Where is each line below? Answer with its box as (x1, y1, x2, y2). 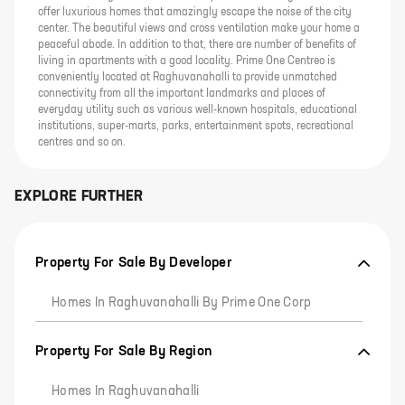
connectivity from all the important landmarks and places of (38, 89, 325, 99)
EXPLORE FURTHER (14, 190, 144, 204)
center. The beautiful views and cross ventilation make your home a (38, 24, 360, 34)
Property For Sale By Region (35, 344, 212, 358)
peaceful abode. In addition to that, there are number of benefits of (38, 40, 356, 51)
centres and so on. (38, 137, 126, 148)
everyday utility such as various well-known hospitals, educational (38, 105, 357, 116)
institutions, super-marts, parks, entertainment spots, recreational (38, 121, 353, 132)
